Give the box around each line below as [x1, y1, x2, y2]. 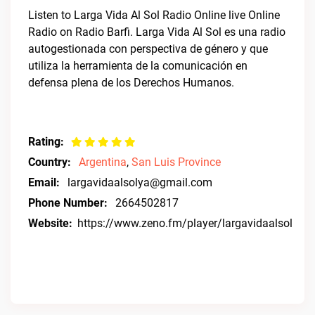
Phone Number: [28, 196, 108, 210]
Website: [28, 217, 72, 230]
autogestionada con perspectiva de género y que [28, 42, 268, 56]
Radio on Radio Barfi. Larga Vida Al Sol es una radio [28, 25, 285, 39]
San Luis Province [131, 155, 221, 169]
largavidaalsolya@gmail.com [67, 176, 212, 189]
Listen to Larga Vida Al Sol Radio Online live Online [28, 8, 280, 22]
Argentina [79, 155, 127, 169]
